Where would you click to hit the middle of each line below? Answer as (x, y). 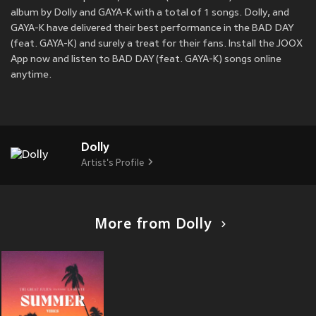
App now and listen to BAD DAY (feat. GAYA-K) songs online (146, 60)
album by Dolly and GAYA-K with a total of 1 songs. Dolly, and (150, 13)
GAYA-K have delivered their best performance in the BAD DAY (152, 29)
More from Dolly (153, 225)
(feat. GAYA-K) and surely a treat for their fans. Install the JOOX (157, 44)
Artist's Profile (113, 164)
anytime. (31, 75)
